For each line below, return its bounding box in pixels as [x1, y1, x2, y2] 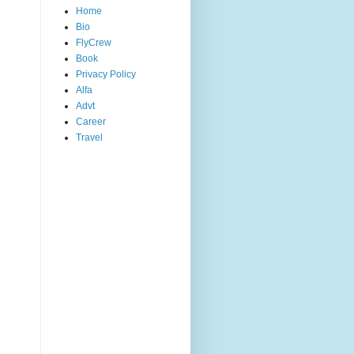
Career [76, 116, 106, 128]
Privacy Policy [76, 69, 136, 81]
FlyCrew [76, 37, 111, 49]
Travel [76, 132, 103, 144]
